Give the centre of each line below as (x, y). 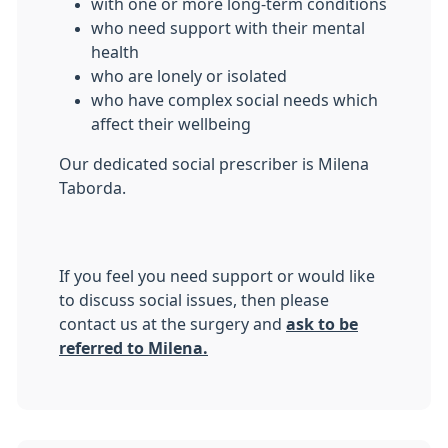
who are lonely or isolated (189, 76)
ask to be (322, 324)
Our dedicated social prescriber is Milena (214, 164)
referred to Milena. (133, 348)
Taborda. (92, 188)
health (115, 52)
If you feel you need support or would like (217, 276)
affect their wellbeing (171, 124)
